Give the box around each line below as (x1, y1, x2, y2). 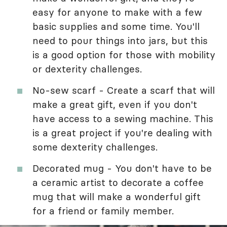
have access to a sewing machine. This (32, 112, 213, 125)
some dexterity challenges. (32, 141, 158, 153)
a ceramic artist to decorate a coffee (32, 176, 204, 188)
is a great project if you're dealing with (32, 127, 212, 139)
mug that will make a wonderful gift (32, 191, 201, 203)
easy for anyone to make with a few (32, 6, 202, 18)
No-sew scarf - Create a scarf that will (32, 84, 215, 96)
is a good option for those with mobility (32, 49, 215, 61)
